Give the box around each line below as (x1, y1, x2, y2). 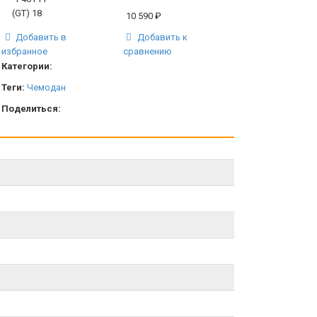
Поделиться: (1, 103, 62, 114)
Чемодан (27, 81, 67, 93)
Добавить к (134, 31, 188, 42)
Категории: (1, 60, 53, 71)
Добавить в (15, 31, 67, 42)
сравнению (123, 45, 173, 57)
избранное (1, 45, 48, 57)
